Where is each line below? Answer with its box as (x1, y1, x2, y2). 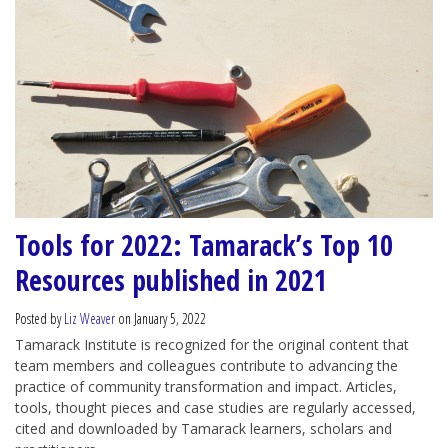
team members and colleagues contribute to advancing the (15, 356, 398, 376)
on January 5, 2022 (115, 309, 206, 329)
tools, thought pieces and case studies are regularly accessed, (15, 398, 416, 418)
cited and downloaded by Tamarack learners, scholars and (15, 419, 392, 439)
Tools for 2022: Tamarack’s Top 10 (15, 226, 393, 265)
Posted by (15, 309, 64, 329)
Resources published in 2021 (15, 261, 327, 300)
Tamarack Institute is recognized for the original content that (15, 335, 409, 355)
